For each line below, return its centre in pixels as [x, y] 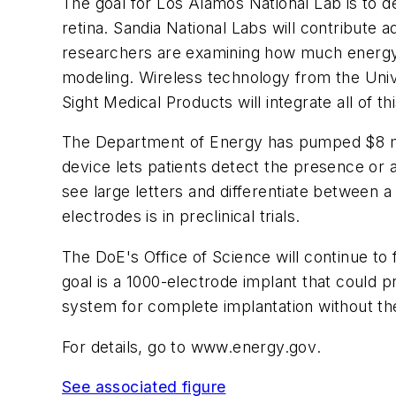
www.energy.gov [254, 346]
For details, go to [126, 346]
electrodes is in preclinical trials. [181, 217]
